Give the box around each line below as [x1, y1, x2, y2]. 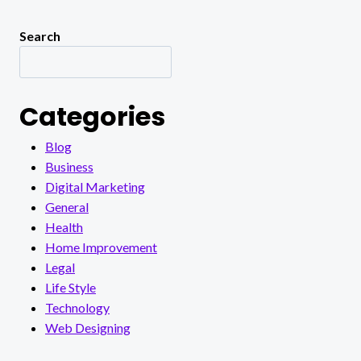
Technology [45, 299, 110, 315]
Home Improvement [45, 239, 157, 255]
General [45, 198, 89, 214]
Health [45, 218, 83, 234]
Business [45, 158, 93, 174]
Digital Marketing [45, 178, 145, 194]
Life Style [45, 279, 96, 295]
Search [19, 28, 60, 44]
